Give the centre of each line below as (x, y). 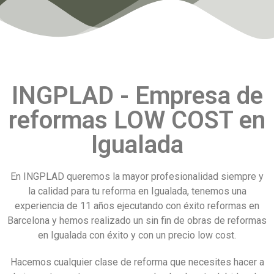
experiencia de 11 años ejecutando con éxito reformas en (137, 206)
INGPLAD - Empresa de (137, 95)
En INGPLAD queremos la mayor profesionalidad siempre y (137, 176)
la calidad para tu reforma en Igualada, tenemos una (137, 191)
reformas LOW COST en (137, 120)
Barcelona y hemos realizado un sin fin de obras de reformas (137, 220)
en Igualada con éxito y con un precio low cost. (137, 235)
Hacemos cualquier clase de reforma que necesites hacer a (137, 262)
